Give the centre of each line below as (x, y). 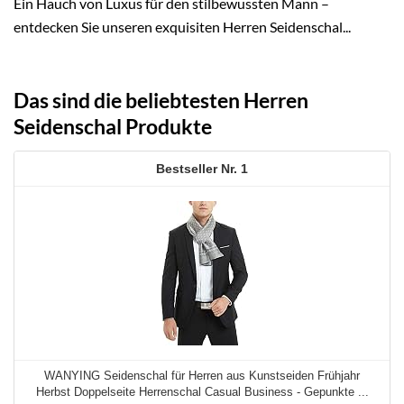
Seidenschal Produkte (113, 127)
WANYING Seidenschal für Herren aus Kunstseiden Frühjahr (202, 375)
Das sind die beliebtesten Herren (161, 101)
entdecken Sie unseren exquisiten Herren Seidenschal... (182, 26)
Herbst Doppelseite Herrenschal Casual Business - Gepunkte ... (202, 391)
